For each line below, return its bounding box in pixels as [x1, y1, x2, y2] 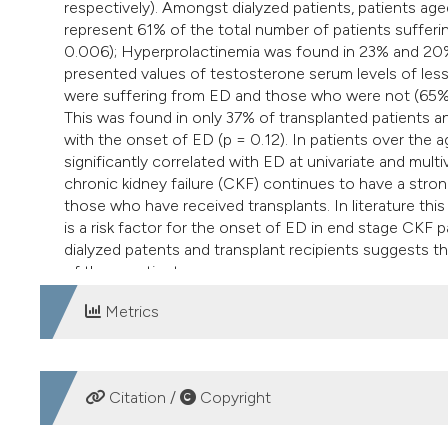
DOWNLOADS [68, 382, 187, 405]
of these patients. [64, 262, 190, 282]
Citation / [105, 388, 180, 408]
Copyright [196, 388, 271, 408]
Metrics [101, 302, 159, 322]
